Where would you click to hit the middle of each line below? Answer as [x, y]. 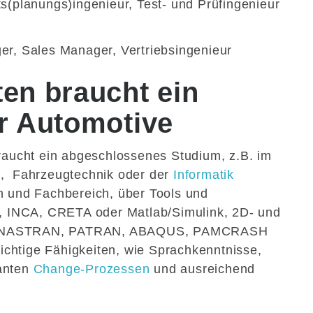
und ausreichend [203, 269]
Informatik [204, 175]
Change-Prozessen [92, 269]
